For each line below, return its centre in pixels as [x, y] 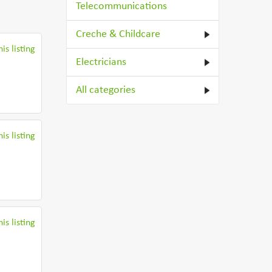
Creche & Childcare [118, 34]
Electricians [101, 62]
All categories [106, 90]
